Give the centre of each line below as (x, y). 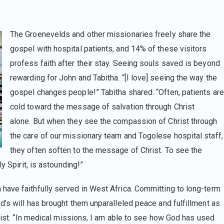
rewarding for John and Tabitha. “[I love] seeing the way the (113, 77)
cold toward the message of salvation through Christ (102, 106)
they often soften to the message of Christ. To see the (106, 150)
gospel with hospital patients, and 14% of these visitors (108, 48)
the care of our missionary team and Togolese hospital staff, (116, 135)
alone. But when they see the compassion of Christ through (114, 121)
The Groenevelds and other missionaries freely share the (110, 34)
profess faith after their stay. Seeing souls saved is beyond (115, 63)
